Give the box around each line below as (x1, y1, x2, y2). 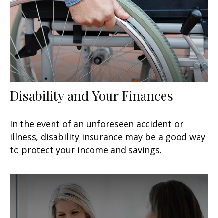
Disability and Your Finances (10, 86, 173, 104)
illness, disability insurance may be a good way (10, 130, 205, 143)
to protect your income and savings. (10, 144, 162, 156)
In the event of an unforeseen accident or (10, 117, 183, 129)
